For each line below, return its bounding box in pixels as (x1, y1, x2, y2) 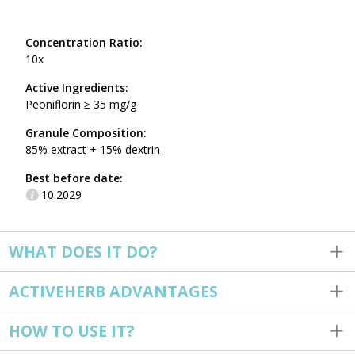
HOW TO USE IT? (8, 319, 134, 342)
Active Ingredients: (25, 79, 128, 95)
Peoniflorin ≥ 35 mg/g (25, 96, 136, 112)
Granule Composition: (25, 124, 147, 140)
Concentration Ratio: (25, 34, 143, 50)
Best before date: (25, 170, 123, 185)
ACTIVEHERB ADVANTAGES (8, 280, 218, 302)
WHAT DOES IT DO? (8, 240, 157, 262)
